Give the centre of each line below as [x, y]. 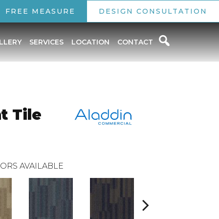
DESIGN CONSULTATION [153, 11]
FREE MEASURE [40, 11]
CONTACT [135, 42]
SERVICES [46, 42]
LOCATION [90, 42]
